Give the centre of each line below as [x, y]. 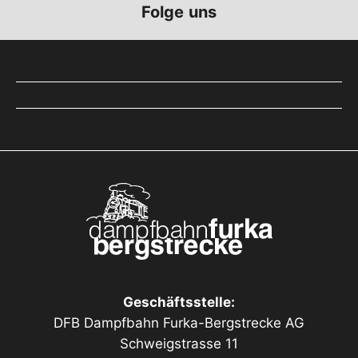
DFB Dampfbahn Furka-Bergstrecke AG [179, 323]
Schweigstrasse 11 [179, 344]
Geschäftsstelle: [179, 302]
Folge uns [179, 12]
